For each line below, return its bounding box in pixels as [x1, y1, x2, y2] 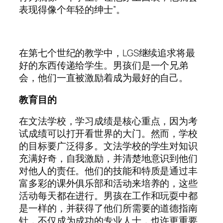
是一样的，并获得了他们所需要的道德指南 [19, 202, 198, 215]
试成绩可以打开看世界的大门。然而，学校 [19, 127, 198, 140]
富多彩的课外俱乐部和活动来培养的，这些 [19, 177, 198, 190]
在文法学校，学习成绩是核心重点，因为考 [19, 114, 198, 128]
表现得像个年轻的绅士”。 [19, 3, 125, 16]
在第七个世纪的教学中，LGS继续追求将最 [19, 46, 195, 60]
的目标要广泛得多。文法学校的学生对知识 [19, 139, 198, 153]
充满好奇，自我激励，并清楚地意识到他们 [19, 152, 198, 165]
